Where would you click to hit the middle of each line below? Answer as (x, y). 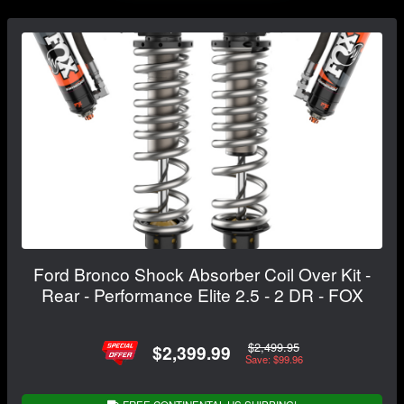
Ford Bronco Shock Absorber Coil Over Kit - (202, 273)
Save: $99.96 (274, 359)
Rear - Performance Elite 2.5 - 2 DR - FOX (202, 294)
